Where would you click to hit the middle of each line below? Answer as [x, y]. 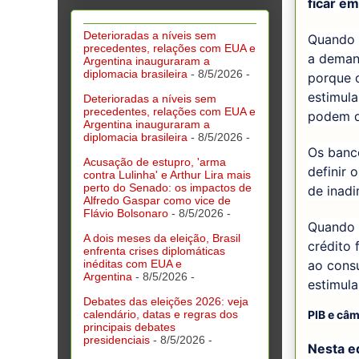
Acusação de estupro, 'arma [155, 161]
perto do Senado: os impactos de [167, 187]
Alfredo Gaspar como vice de [157, 200]
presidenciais [117, 339]
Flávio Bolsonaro [126, 213]
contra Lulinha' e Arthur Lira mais [167, 174]
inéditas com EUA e [133, 263]
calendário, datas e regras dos [161, 314]
